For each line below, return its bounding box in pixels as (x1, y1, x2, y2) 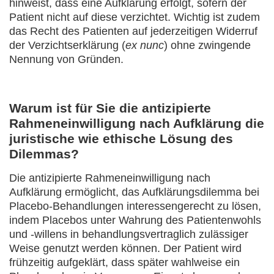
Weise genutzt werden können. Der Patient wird (9, 242, 242, 254)
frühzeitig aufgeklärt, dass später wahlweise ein (9, 256, 240, 268)
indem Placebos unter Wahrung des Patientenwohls (9, 214, 261, 226)
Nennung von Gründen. (9, 53, 124, 65)
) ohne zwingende (164, 39, 251, 51)
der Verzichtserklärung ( (9, 39, 125, 51)
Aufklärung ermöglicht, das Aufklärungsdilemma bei (9, 186, 259, 198)
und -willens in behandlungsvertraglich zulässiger (9, 228, 248, 240)
